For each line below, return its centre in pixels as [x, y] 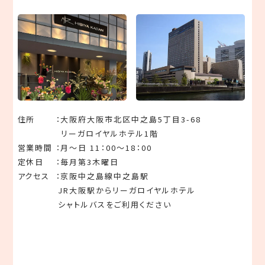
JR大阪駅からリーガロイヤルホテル [125, 190]
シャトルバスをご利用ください [113, 205]
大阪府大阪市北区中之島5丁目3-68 [131, 119]
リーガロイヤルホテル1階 [107, 134]
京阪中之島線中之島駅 [105, 176]
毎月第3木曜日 [90, 162]
